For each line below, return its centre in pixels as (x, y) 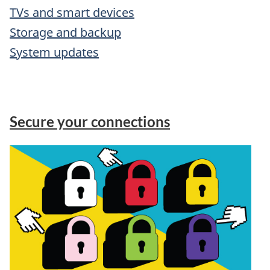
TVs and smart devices (72, 13)
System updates (54, 52)
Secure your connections (90, 122)
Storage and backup (65, 33)
